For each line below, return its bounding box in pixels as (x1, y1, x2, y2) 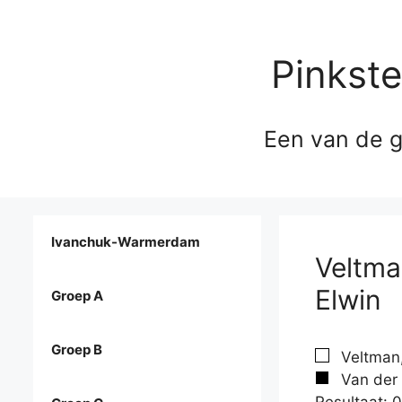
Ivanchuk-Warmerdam (51, 233, 200, 251)
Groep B (51, 341, 102, 359)
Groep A (51, 287, 103, 305)
